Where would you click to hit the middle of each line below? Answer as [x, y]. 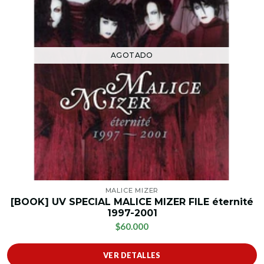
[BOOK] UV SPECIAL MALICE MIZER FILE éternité [132, 202]
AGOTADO [132, 55]
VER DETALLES [132, 255]
